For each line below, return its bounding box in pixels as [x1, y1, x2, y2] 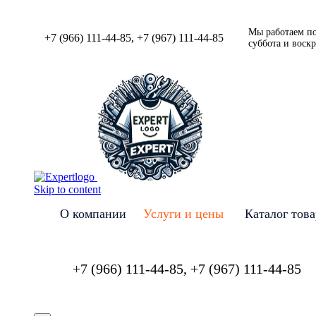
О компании [60, 207, 126, 221]
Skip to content [34, 183, 101, 195]
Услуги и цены [143, 207, 224, 221]
